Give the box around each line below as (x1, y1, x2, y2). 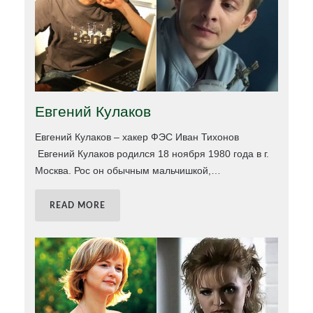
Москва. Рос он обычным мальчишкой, (35, 165, 212, 177)
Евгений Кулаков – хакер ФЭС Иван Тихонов (35, 131, 240, 143)
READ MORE (50, 201, 106, 210)
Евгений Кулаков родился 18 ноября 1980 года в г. (35, 148, 270, 160)
